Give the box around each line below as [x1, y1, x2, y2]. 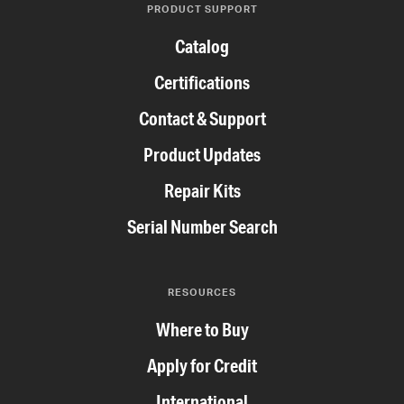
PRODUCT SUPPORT [146, 3, 258, 16]
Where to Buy [155, 318, 249, 342]
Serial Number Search [126, 216, 278, 239]
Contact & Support [138, 107, 266, 131]
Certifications [154, 71, 250, 95]
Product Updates [143, 143, 261, 167]
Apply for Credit [147, 354, 257, 378]
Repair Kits [163, 179, 241, 203]
